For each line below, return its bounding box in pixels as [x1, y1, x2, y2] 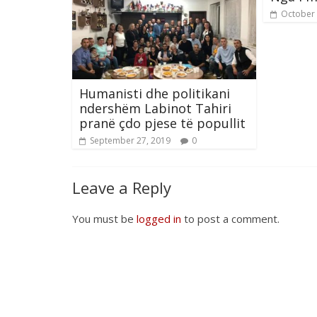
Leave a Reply [72, 176, 171, 198]
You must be [72, 211, 137, 226]
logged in [137, 211, 181, 226]
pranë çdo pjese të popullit [79, 114, 246, 132]
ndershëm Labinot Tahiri [79, 99, 231, 117]
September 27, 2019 [90, 134, 171, 146]
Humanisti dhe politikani [79, 84, 230, 102]
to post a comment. [181, 211, 279, 226]
